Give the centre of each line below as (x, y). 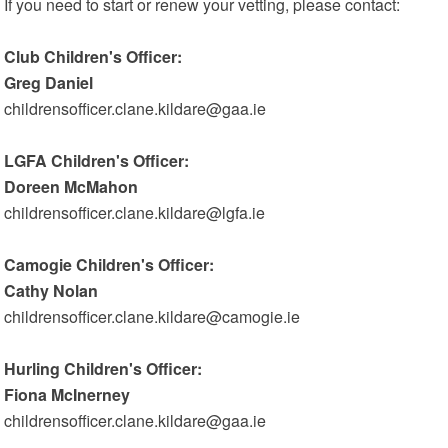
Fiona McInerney (67, 394)
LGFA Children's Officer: (97, 160)
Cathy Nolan (51, 290)
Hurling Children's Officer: (103, 368)
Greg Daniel (49, 82)
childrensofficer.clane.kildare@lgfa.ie (135, 212)
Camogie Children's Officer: (109, 264)
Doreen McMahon (71, 186)
